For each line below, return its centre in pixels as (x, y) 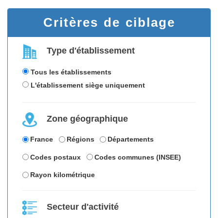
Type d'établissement (91, 51)
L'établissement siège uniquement (88, 85)
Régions (80, 139)
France (42, 139)
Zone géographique (87, 119)
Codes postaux (56, 157)
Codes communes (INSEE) (137, 157)
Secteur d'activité (83, 207)
